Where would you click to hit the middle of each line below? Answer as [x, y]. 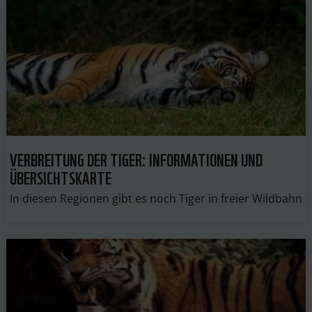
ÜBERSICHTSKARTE [60, 176]
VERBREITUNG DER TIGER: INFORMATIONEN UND [136, 158]
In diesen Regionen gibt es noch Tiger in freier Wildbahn [156, 198]
